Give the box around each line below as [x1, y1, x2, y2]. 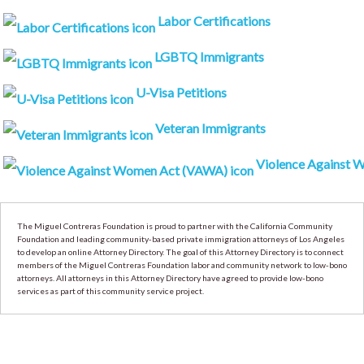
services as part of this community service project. [17, 286, 204, 297]
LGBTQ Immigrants [152, 49, 264, 65]
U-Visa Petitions [133, 84, 227, 101]
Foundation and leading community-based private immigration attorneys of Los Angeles [17, 234, 344, 245]
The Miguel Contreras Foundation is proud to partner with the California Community [17, 221, 332, 232]
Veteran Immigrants [153, 120, 266, 136]
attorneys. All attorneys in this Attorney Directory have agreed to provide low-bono [17, 273, 323, 284]
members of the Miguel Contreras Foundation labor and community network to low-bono [17, 260, 347, 271]
